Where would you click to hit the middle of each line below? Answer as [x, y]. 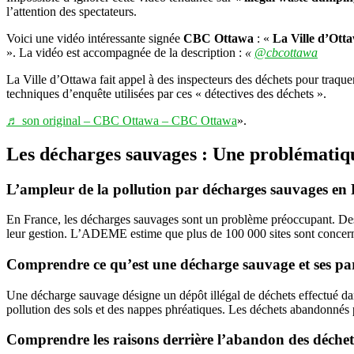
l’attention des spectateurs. [72, 11]
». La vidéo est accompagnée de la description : [126, 52]
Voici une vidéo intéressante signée [95, 38]
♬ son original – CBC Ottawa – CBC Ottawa [122, 120]
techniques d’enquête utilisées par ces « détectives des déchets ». [166, 93]
